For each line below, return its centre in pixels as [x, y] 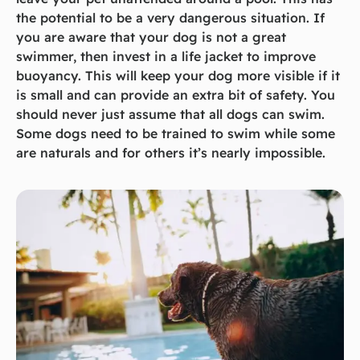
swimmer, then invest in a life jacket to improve [166, 56]
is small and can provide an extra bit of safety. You [176, 94]
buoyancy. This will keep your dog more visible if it [178, 75]
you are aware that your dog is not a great [151, 37]
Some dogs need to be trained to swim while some [176, 133]
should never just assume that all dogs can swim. [170, 114]
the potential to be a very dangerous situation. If [170, 17]
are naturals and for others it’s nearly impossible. [171, 152]
